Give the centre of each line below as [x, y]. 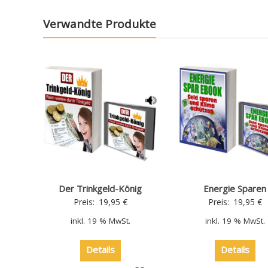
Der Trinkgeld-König [100, 188]
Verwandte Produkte [100, 24]
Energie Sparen [235, 188]
